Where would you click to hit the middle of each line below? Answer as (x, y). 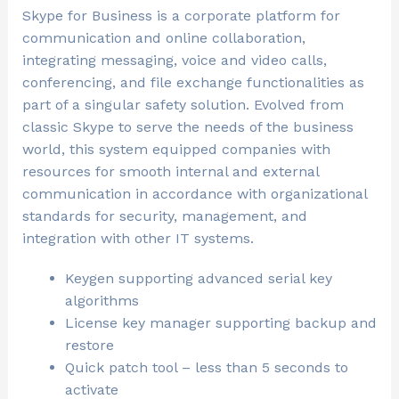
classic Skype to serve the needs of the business (187, 127)
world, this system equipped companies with (176, 150)
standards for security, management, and (164, 216)
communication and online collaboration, (163, 38)
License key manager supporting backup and (220, 323)
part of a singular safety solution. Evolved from (183, 105)
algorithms (102, 301)
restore (89, 346)
